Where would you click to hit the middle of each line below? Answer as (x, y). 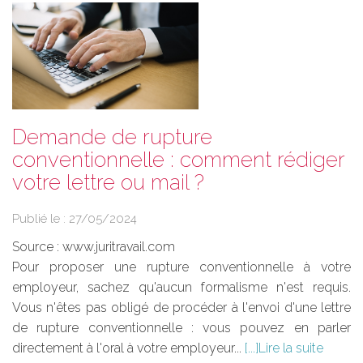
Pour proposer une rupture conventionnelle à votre (181, 267)
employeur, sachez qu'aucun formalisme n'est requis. (181, 288)
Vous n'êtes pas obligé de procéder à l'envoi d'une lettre (181, 308)
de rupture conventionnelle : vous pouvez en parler (181, 328)
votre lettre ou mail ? (108, 183)
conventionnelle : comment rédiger (178, 160)
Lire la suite (291, 348)
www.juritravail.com (119, 247)
